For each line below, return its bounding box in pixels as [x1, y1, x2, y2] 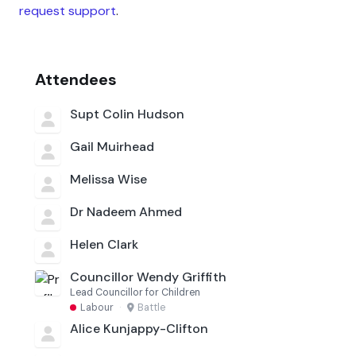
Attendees [35, 68, 117, 90]
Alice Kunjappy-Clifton [70, 319, 208, 337]
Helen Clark [70, 235, 138, 253]
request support [19, 2, 116, 19]
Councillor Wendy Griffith [70, 268, 226, 285]
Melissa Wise [70, 170, 147, 188]
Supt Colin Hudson [70, 105, 184, 122]
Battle [137, 300, 165, 314]
